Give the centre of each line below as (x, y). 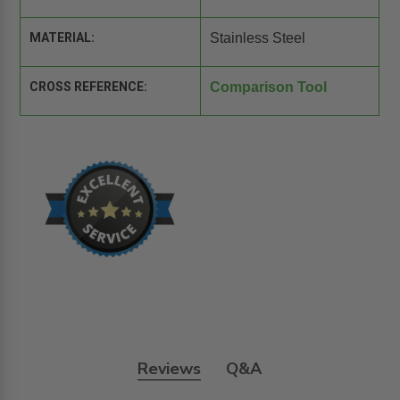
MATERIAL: (62, 38)
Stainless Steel (257, 38)
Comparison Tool (268, 87)
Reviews (170, 368)
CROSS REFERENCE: (89, 87)
